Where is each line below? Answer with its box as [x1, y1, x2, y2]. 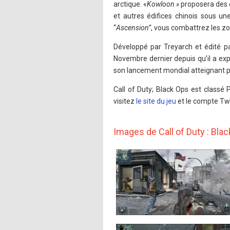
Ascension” [116, 24, 151, 32]
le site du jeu [136, 97, 176, 105]
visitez [113, 97, 136, 105]
